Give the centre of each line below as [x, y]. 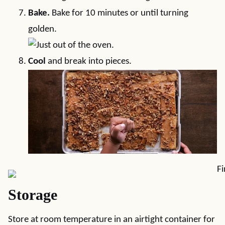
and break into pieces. [90, 62]
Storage [33, 194]
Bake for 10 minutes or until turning [119, 13]
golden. [42, 29]
